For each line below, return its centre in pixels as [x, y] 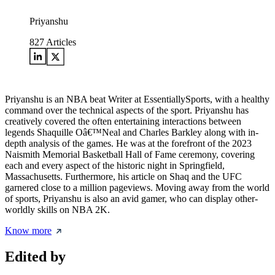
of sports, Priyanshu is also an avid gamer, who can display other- [131, 199]
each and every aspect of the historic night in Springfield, [115, 166]
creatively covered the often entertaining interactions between [123, 122]
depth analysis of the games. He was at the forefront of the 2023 [128, 144]
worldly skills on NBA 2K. [57, 210]
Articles [60, 42]
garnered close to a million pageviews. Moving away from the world [137, 188]
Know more [28, 231]
